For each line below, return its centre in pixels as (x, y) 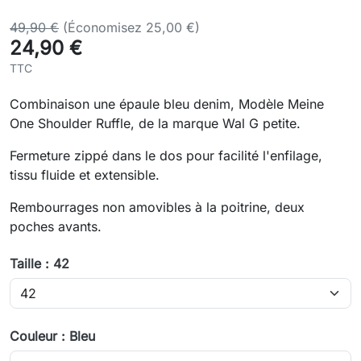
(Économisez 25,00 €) (131, 28)
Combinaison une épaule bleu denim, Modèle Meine (167, 104)
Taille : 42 (39, 264)
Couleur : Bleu (52, 336)
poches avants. (56, 227)
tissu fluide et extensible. (85, 175)
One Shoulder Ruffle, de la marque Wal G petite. (155, 124)
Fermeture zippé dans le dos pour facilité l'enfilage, (166, 156)
